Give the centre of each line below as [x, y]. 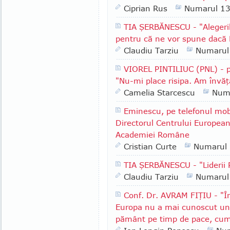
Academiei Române [152, 135]
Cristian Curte [150, 146]
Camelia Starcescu [159, 92]
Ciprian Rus [146, 8]
